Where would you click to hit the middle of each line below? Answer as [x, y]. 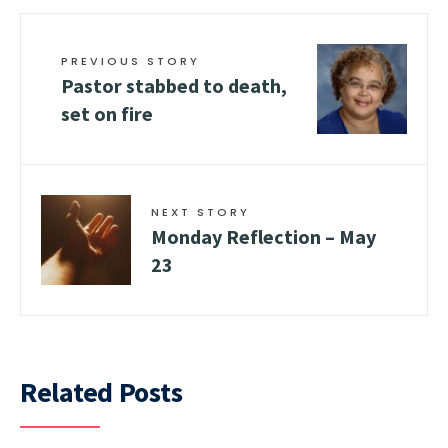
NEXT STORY [200, 212]
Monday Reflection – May [263, 237]
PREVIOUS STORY [130, 61]
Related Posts [101, 392]
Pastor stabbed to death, [174, 86]
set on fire [107, 114]
